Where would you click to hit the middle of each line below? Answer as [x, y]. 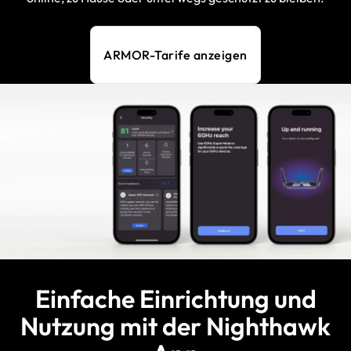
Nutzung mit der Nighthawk [175, 326]
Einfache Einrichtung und [175, 299]
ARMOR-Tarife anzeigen [175, 55]
